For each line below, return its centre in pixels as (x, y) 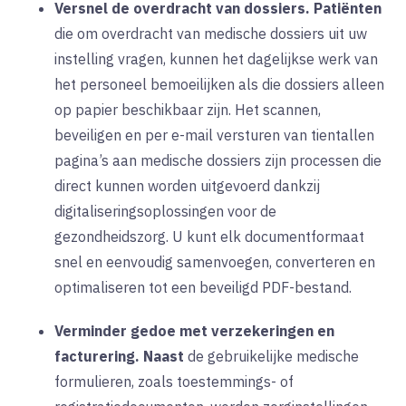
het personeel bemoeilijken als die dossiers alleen (219, 84)
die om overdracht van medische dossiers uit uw (211, 33)
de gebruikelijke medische (273, 356)
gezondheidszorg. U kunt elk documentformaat (209, 236)
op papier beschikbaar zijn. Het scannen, (188, 109)
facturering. (97, 356)
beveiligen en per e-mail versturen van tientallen (214, 135)
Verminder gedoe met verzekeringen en (194, 330)
